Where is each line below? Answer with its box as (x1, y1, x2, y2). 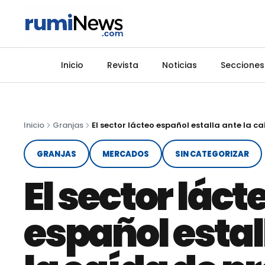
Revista (106, 59, 138, 71)
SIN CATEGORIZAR (175, 148, 249, 160)
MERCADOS (102, 148, 149, 160)
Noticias (161, 59, 197, 71)
